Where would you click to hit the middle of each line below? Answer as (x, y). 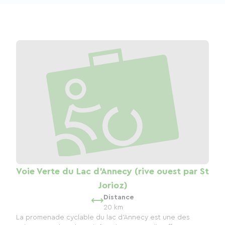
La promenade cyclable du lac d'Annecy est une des (103, 217)
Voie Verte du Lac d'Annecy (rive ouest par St (113, 171)
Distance (119, 197)
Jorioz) (113, 185)
